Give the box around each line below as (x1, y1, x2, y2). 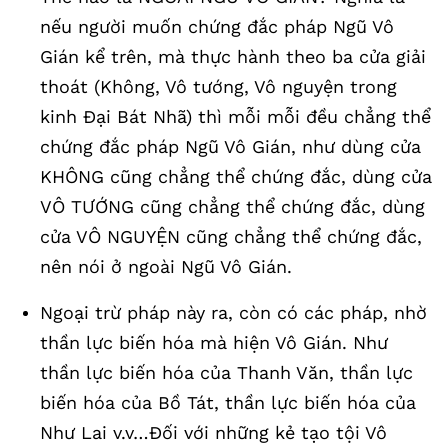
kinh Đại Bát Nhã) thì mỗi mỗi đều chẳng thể (40, 106, 431, 127)
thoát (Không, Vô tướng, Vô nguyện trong (40, 76, 397, 97)
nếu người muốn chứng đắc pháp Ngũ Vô (40, 16, 394, 37)
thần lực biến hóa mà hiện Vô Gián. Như (40, 332, 388, 353)
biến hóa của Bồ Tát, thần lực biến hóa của (40, 392, 416, 413)
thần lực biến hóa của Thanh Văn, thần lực (40, 362, 413, 383)
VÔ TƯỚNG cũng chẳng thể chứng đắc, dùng (40, 196, 425, 217)
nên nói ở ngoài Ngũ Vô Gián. (40, 256, 292, 277)
